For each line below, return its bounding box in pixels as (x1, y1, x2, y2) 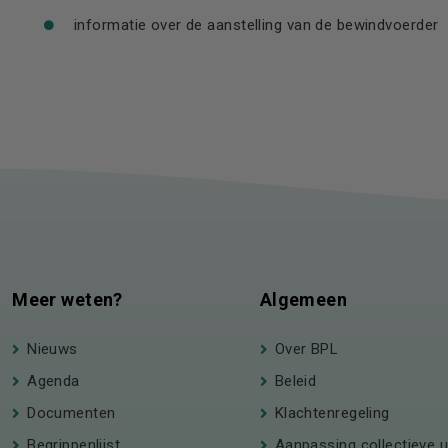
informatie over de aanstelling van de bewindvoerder (74, 16, 439, 34)
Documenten (27, 404, 116, 422)
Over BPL (274, 340, 339, 358)
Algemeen (259, 289, 348, 310)
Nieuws (27, 340, 78, 358)
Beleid (274, 372, 317, 390)
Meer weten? (12, 289, 123, 310)
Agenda (27, 372, 80, 390)
